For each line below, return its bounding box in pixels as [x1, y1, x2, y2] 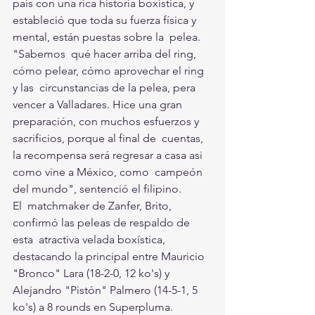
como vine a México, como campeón [13, 165, 205, 179]
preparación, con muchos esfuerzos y [13, 115, 202, 129]
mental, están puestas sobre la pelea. [13, 30, 200, 44]
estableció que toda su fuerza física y [13, 13, 199, 27]
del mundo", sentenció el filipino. [13, 182, 181, 196]
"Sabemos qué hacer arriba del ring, [13, 47, 199, 61]
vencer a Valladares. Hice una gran [13, 98, 188, 112]
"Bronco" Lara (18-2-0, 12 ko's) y [13, 266, 172, 281]
